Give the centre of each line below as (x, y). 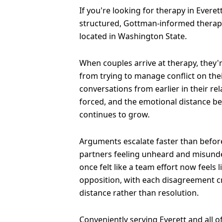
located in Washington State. (133, 36)
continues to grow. (114, 114)
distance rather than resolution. (139, 193)
